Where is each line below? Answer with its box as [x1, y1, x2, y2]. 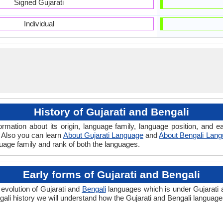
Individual [23, 19, 54, 28]
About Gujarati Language [63, 131, 143, 139]
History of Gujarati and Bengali [34, 106, 189, 117]
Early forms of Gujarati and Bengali [23, 169, 200, 180]
